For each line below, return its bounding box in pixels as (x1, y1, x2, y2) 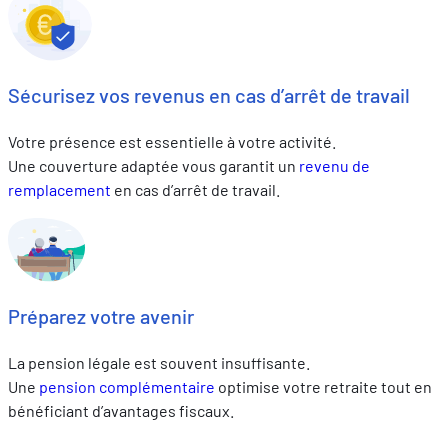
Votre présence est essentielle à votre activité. (8, 131, 339, 151)
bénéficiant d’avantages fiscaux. (8, 400, 234, 420)
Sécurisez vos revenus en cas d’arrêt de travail (8, 83, 410, 108)
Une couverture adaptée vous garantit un (8, 155, 299, 175)
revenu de (299, 155, 370, 175)
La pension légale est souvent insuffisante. (8, 352, 313, 372)
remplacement (8, 179, 114, 199)
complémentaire (99, 376, 215, 396)
